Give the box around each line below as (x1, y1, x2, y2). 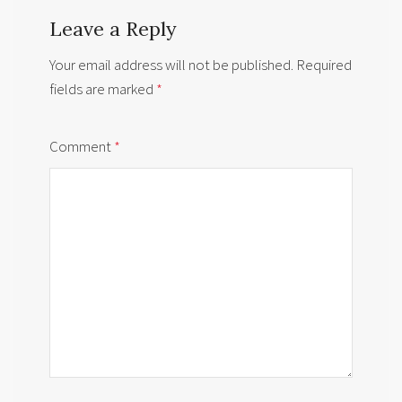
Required (296, 55, 352, 75)
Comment (49, 136, 114, 157)
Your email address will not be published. (49, 55, 293, 75)
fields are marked (49, 79, 156, 100)
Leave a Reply (49, 16, 177, 42)
